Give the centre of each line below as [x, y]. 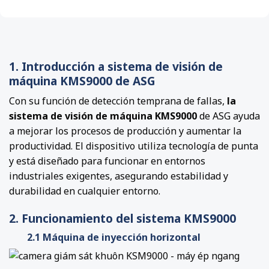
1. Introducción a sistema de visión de [116, 66]
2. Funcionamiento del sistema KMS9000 [122, 219]
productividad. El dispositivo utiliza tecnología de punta [134, 146]
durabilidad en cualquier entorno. [85, 191]
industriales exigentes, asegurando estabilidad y [119, 176]
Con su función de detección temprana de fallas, [118, 101]
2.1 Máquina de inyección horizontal [114, 237]
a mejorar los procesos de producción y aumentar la [125, 131]
